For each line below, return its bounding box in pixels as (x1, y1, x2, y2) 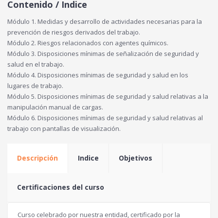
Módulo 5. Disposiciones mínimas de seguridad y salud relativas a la (7, 91, 208, 101)
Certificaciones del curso (17, 182, 104, 192)
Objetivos (119, 153, 152, 163)
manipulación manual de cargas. (7, 102, 103, 111)
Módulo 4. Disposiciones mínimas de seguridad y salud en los (7, 70, 188, 79)
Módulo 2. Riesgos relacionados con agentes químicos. (7, 38, 168, 47)
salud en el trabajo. (7, 59, 64, 69)
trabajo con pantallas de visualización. (7, 124, 121, 133)
